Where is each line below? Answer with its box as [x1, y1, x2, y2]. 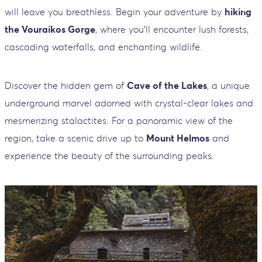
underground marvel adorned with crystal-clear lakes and [5, 96, 253, 109]
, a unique [207, 79, 250, 91]
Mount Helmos [146, 132, 209, 144]
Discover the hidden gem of [5, 79, 127, 91]
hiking [225, 5, 251, 18]
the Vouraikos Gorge [5, 23, 95, 35]
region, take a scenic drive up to [5, 132, 146, 144]
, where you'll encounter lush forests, [95, 23, 249, 35]
